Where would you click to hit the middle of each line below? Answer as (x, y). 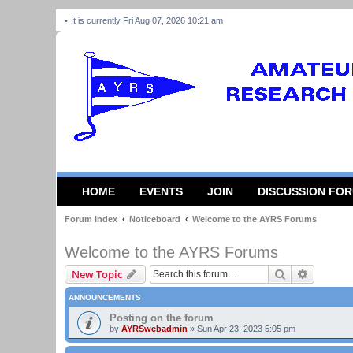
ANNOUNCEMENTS (105, 297)
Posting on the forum (162, 318)
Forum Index (91, 219)
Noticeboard (155, 219)
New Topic (97, 274)
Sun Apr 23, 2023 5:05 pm (246, 329)
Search (303, 273)
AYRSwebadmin (154, 329)
